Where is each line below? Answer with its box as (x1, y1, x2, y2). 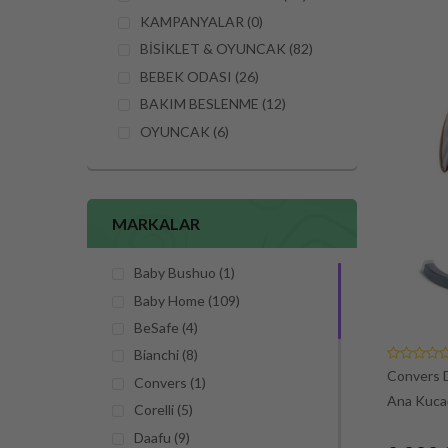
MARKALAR (112, 213, 200, 233)
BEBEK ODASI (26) (140, 67, 259, 85)
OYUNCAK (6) (140, 122, 229, 140)
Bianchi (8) (134, 346, 198, 364)
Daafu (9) (134, 428, 190, 446)
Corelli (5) (134, 401, 193, 419)
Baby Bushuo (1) (134, 264, 235, 282)
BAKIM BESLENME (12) (140, 95, 286, 113)
